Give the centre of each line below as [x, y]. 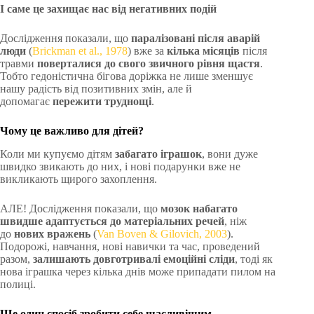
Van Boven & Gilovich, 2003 [162, 233]
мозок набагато [199, 208]
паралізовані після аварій [196, 38]
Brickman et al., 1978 [80, 51]
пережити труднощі [102, 101]
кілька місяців [203, 51]
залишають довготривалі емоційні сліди [134, 259]
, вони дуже [230, 153]
